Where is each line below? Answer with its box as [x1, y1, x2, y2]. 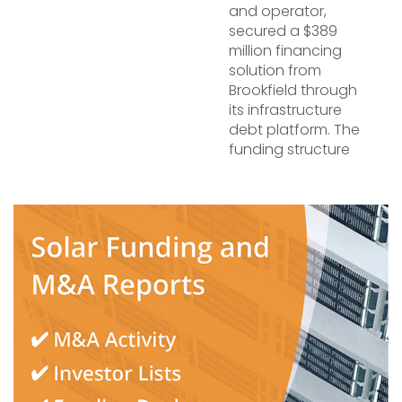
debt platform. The [229, 119, 360, 140]
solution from [229, 60, 321, 81]
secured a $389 [229, 21, 337, 41]
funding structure [229, 139, 350, 160]
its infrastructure [229, 100, 342, 120]
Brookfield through [229, 80, 357, 100]
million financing [229, 40, 342, 61]
